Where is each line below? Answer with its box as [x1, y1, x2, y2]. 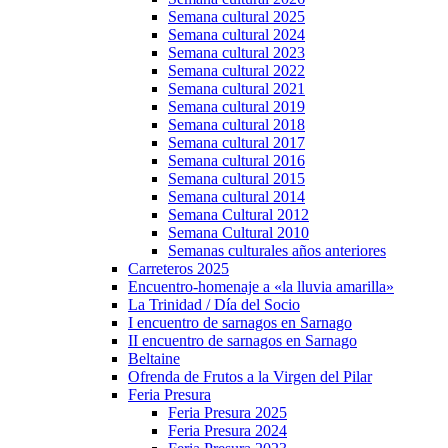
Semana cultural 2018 [168, 116, 305, 133]
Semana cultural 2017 [168, 134, 305, 151]
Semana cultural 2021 [168, 80, 305, 97]
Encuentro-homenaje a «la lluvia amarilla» [128, 278, 394, 295]
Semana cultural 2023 [168, 44, 305, 61]
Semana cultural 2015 [168, 170, 305, 187]
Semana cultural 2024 [168, 26, 305, 43]
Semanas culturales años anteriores [168, 242, 386, 259]
